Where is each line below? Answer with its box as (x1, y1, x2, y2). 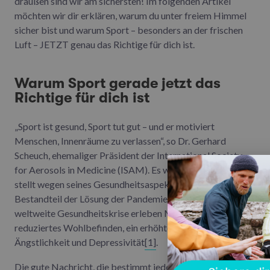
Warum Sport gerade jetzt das (14, 74, 221, 92)
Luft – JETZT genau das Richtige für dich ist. (14, 38, 195, 50)
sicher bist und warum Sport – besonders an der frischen (14, 24, 243, 36)
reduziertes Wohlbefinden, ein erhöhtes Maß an (14, 221, 210, 233)
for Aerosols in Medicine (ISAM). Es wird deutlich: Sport (14, 163, 243, 175)
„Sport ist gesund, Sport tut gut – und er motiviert (14, 120, 215, 132)
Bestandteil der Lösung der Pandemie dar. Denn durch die (14, 192, 248, 204)
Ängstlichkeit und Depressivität (14, 236, 145, 248)
